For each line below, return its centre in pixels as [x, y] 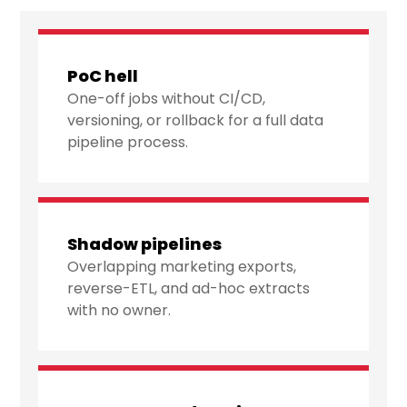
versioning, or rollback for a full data [196, 121]
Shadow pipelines [145, 244]
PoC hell [103, 76]
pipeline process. [128, 143]
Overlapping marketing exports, [182, 267]
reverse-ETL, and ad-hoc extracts [189, 289]
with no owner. [119, 311]
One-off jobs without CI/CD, [167, 99]
